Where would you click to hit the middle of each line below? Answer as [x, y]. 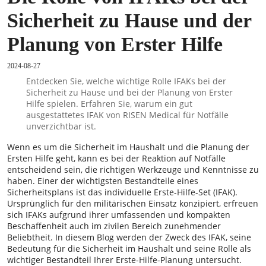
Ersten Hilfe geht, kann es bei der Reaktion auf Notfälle [116, 159]
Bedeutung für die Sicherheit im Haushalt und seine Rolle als [129, 249]
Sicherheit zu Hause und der [129, 21]
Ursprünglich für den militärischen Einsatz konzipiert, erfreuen [133, 204]
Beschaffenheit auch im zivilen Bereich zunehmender [114, 226]
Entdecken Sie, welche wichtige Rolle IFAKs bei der [126, 81]
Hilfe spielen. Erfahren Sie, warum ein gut [109, 104]
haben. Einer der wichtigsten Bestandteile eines [103, 181]
